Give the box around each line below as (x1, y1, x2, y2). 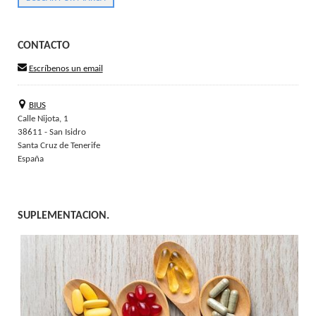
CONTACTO (18, 40, 70, 52)
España (18, 154, 44, 164)
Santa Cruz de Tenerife (18, 141, 100, 151)
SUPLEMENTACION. (18, 210, 109, 222)
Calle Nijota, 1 (18, 114, 68, 124)
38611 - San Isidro (18, 128, 86, 138)
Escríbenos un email (28, 64, 103, 74)
